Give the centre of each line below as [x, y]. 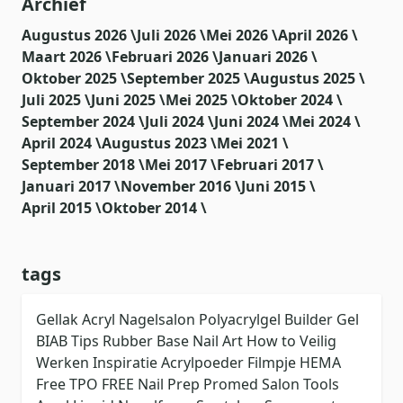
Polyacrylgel [242, 320]
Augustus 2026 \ [79, 36]
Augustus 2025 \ [308, 79]
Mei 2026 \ [242, 36]
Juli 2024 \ [179, 122]
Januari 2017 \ [71, 187]
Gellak [59, 320]
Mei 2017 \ [181, 165]
